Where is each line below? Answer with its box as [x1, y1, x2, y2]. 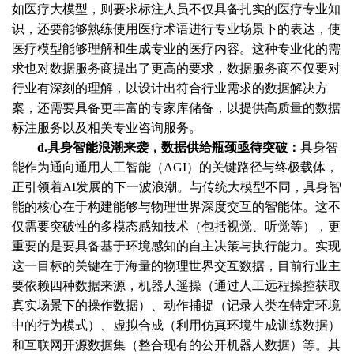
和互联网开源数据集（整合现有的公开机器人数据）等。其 [12, 338, 341, 352]
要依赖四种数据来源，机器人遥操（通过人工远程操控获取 [12, 279, 341, 293]
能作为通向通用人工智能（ [12, 160, 164, 175]
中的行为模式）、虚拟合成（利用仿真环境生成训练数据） [12, 318, 341, 333]
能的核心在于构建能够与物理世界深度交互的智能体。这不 [12, 200, 341, 214]
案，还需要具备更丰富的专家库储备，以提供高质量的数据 [12, 101, 341, 115]
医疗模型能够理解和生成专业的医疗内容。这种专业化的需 [12, 42, 341, 56]
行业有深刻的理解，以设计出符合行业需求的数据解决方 [12, 81, 328, 96]
